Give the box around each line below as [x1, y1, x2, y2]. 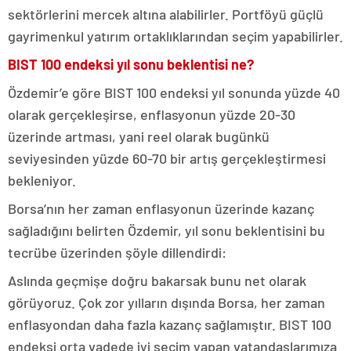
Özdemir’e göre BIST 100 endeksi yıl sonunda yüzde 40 [8, 84, 340, 101]
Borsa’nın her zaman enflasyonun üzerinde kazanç [8, 200, 314, 217]
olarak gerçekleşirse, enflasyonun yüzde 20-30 [8, 106, 295, 123]
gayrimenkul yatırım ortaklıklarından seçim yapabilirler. [8, 27, 343, 45]
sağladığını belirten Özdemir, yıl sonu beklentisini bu [8, 222, 325, 239]
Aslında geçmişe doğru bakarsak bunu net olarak [8, 272, 306, 289]
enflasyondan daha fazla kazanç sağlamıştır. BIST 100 [8, 316, 331, 333]
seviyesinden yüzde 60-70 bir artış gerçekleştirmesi [8, 150, 326, 167]
